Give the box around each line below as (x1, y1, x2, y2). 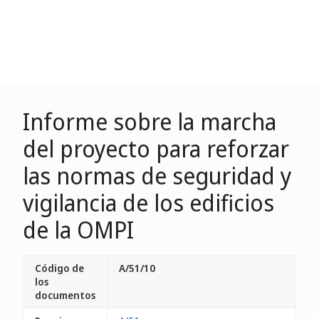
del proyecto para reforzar (23, 133, 289, 164)
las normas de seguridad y (23, 160, 291, 191)
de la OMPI (23, 214, 134, 245)
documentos (35, 288, 95, 302)
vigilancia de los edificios (23, 187, 274, 218)
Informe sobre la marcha (23, 106, 276, 137)
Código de (35, 261, 84, 275)
